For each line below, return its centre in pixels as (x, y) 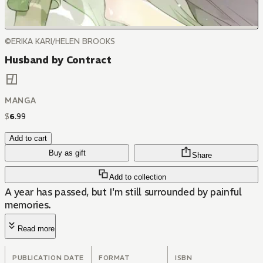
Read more (36, 229)
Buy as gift (67, 153)
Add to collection (137, 177)
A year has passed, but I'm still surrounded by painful (123, 192)
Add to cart (28, 139)
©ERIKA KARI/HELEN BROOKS (60, 41)
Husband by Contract (58, 60)
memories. (28, 205)
